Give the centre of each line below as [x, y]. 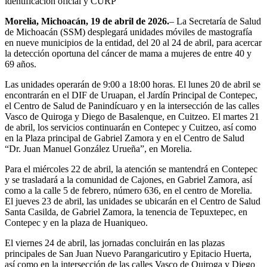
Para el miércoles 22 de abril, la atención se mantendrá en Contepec [131, 169]
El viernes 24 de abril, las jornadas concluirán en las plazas [115, 243]
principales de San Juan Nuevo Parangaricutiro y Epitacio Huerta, [128, 253]
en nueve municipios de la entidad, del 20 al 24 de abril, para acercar [133, 42]
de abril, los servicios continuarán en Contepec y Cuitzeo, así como [131, 127]
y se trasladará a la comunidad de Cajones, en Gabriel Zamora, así [128, 179]
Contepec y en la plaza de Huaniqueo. [76, 222]
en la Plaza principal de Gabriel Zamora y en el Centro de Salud [125, 138]
